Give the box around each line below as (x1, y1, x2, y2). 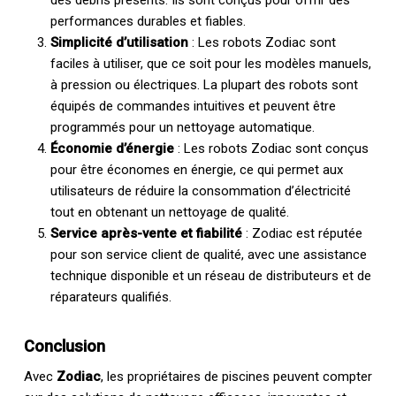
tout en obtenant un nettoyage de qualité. (49, 203, 289, 220)
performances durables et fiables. (49, 12, 246, 29)
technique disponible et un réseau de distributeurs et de (49, 267, 371, 284)
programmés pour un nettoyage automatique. (49, 118, 315, 135)
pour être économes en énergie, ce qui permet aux (49, 161, 343, 178)
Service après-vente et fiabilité (49, 225, 242, 241)
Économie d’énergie (49, 140, 174, 156)
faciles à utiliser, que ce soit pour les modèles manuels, (49, 55, 371, 72)
